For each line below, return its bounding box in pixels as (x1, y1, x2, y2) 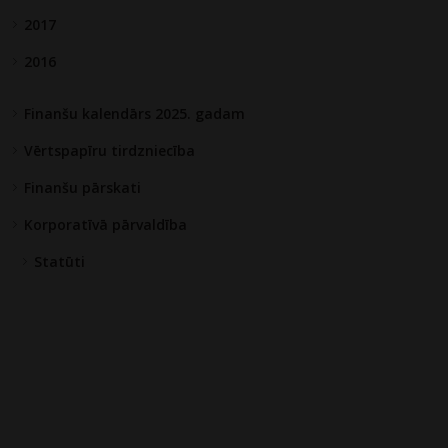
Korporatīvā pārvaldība (24, 215, 188, 235)
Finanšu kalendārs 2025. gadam (24, 104, 246, 124)
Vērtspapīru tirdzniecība (24, 141, 196, 161)
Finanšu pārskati (24, 178, 142, 198)
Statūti (34, 252, 86, 272)
